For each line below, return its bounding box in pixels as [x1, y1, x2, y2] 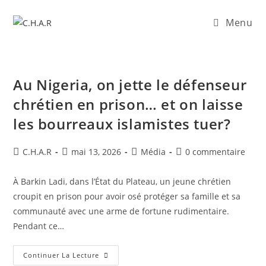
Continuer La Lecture [23, 251, 100, 259]
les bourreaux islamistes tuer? [13, 114, 231, 134]
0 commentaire [185, 146, 246, 157]
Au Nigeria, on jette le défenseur [13, 75, 247, 94]
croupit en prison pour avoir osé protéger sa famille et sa [13, 191, 241, 202]
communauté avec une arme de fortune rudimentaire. [13, 205, 230, 217]
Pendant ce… [13, 220, 65, 232]
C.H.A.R [23, 146, 52, 157]
